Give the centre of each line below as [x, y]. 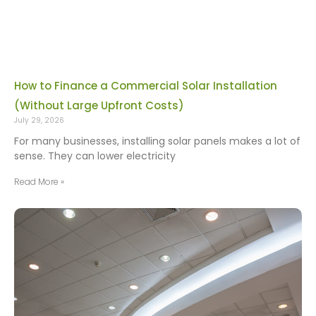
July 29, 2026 [39, 121]
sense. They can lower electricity [95, 156]
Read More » [39, 182]
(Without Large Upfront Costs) [99, 106]
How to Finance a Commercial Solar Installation [146, 86]
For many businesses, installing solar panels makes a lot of [157, 141]
